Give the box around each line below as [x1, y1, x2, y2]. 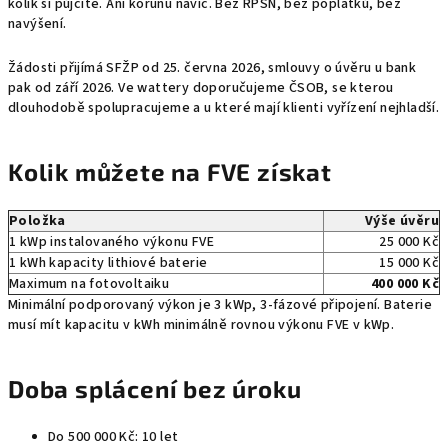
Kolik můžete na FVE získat [8, 157, 332, 186]
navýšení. [8, 14, 67, 34]
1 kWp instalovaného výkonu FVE [9, 232, 214, 252]
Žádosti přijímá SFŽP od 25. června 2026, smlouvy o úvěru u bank [8, 58, 417, 78]
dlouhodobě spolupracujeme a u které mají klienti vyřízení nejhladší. [8, 98, 440, 118]
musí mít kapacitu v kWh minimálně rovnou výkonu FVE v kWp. [8, 315, 395, 335]
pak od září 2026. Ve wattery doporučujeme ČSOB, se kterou [8, 78, 394, 98]
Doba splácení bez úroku [8, 374, 302, 403]
